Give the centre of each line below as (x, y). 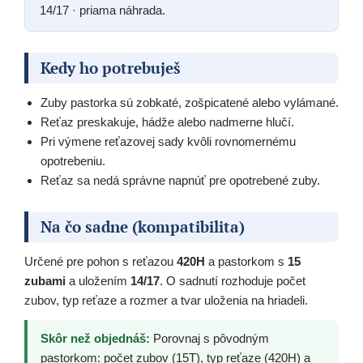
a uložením (98, 281)
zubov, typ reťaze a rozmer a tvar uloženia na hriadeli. (166, 301)
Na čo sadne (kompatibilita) (143, 227)
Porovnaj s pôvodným (209, 339)
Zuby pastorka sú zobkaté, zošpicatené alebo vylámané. (190, 103)
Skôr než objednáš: (95, 339)
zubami (45, 281)
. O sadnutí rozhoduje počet (233, 281)
